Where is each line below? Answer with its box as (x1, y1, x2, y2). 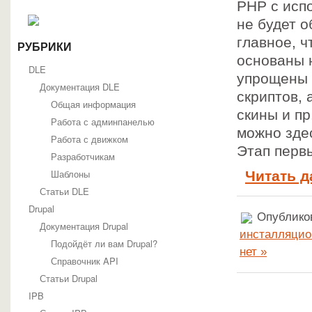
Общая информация (51, 97, 136, 111)
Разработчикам (51, 150, 115, 163)
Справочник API (51, 254, 118, 267)
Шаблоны (51, 167, 90, 180)
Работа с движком (51, 132, 128, 146)
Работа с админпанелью (51, 115, 155, 128)
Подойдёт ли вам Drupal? (51, 237, 157, 250)
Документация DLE (40, 80, 120, 93)
